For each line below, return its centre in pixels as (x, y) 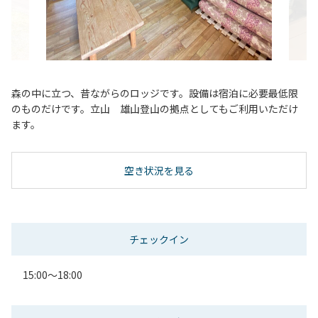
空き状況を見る (159, 170)
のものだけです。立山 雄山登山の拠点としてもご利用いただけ (155, 108)
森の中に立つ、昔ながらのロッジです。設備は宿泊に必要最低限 (155, 93)
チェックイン (159, 239)
